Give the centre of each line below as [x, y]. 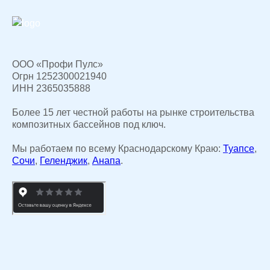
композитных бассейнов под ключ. [89, 125]
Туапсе [239, 149]
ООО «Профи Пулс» [58, 64]
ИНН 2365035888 [51, 89]
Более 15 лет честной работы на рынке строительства [133, 113]
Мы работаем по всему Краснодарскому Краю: [118, 149]
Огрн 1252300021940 [59, 77]
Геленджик [64, 161]
